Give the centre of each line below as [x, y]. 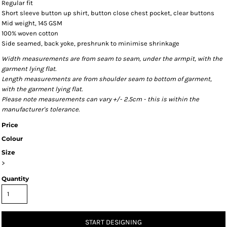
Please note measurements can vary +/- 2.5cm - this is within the [100, 99]
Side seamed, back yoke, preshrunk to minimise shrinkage [90, 43]
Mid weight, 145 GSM [32, 23]
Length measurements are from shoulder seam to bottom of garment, [107, 79]
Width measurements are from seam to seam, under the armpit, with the [112, 59]
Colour [12, 139]
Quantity [15, 179]
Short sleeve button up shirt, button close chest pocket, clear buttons [108, 13]
